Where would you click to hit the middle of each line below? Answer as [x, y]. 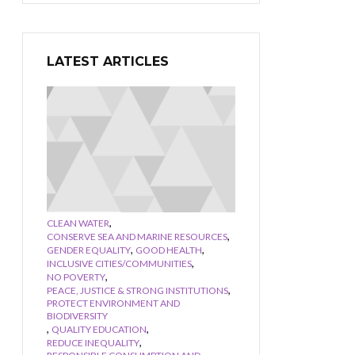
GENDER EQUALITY [89, 250]
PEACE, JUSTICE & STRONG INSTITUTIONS [137, 290]
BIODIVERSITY [77, 315]
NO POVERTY [76, 277]
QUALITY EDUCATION [99, 329]
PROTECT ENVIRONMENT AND [113, 303]
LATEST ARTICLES [108, 61]
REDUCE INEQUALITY [93, 342]
